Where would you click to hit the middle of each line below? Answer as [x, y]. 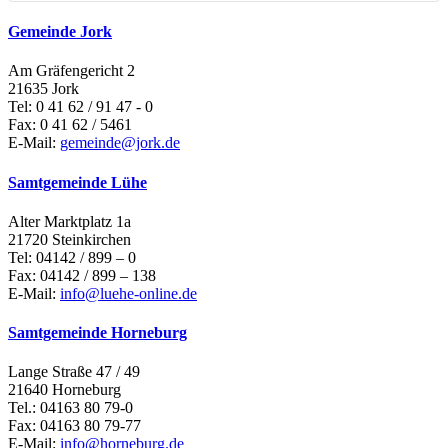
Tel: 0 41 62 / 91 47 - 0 [80, 107]
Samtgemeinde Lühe [77, 182]
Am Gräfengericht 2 [71, 71]
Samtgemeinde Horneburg [97, 333]
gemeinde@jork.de [120, 143]
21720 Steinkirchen [69, 239]
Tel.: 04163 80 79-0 [70, 408]
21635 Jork [43, 89]
